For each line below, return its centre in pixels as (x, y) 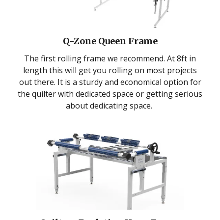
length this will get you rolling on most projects (110, 70)
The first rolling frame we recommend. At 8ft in (110, 58)
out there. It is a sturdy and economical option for (110, 82)
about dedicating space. (110, 105)
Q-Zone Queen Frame (110, 41)
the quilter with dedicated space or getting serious (110, 94)
